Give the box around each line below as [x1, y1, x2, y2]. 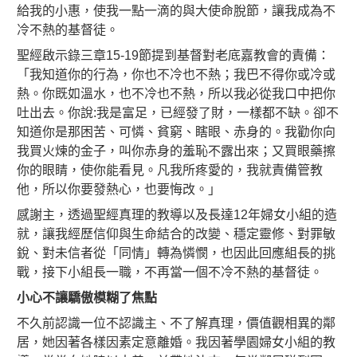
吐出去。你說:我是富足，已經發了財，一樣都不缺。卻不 [17, 105, 339, 120]
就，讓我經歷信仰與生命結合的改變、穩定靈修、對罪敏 [17, 226, 335, 241]
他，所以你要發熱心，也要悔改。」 [17, 182, 221, 196]
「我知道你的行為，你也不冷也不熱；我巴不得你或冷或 [17, 67, 335, 81]
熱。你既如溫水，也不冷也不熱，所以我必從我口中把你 [17, 86, 335, 100]
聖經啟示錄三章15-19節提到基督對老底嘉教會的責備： [17, 48, 330, 62]
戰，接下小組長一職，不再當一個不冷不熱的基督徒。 [17, 265, 323, 279]
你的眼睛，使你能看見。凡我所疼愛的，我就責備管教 [17, 163, 323, 177]
